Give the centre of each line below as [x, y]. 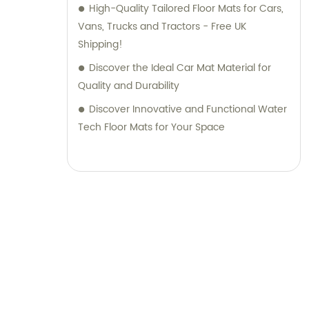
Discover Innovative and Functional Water [188, 109]
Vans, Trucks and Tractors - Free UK [162, 26]
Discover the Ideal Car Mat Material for [180, 68]
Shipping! [100, 44]
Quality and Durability [129, 86]
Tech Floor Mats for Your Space [151, 127]
